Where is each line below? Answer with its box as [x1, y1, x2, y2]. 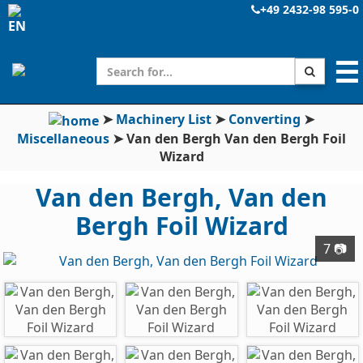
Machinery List [116, 110, 211, 128]
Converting [228, 110, 301, 128]
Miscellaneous [17, 129, 109, 147]
